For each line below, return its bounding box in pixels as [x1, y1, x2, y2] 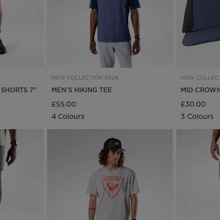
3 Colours [181, 111, 214, 121]
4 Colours [51, 111, 84, 121]
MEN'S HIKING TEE [51, 85, 112, 94]
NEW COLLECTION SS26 [51, 73, 118, 82]
